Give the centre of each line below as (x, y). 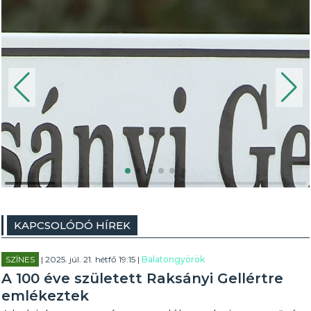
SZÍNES (20, 259)
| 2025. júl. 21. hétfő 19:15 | (91, 259)
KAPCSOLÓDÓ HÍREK (73, 225)
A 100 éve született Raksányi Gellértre (143, 278)
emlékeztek (45, 296)
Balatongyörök (174, 259)
